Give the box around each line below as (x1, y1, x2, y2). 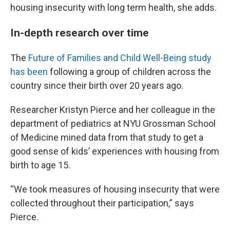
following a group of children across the (48, 66, 211, 77)
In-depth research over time (10, 26, 149, 39)
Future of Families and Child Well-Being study (28, 52, 212, 63)
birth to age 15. (10, 160, 70, 170)
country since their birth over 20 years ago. (10, 80, 183, 91)
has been (10, 66, 48, 77)
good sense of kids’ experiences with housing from (10, 146, 219, 157)
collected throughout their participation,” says (10, 198, 194, 208)
